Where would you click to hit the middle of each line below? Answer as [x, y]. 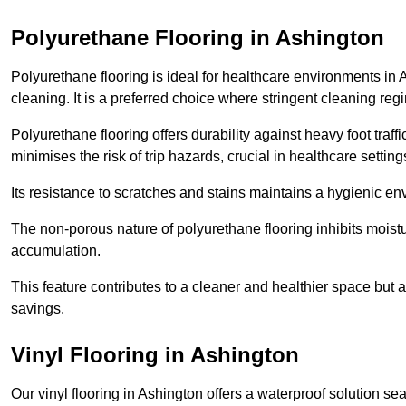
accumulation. [56, 251]
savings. [38, 309]
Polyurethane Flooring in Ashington [198, 38]
